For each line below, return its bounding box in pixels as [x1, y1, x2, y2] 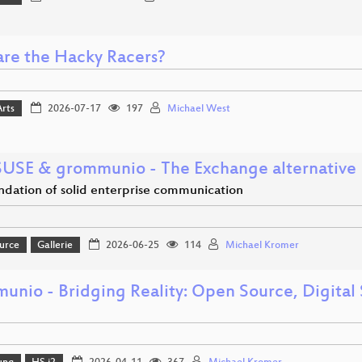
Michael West [166, 103, 230, 116]
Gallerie [37, 240, 74, 252]
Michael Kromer [225, 240, 299, 252]
